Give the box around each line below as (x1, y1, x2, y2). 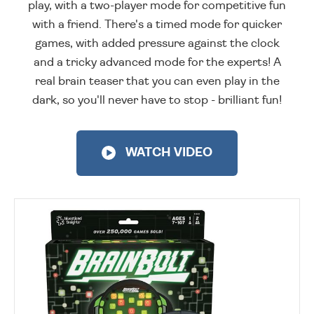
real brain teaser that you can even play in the (34, 75, 280, 88)
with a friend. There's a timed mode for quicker (32, 18, 282, 31)
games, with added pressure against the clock (34, 37, 280, 50)
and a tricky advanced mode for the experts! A (33, 56, 281, 69)
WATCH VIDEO (123, 146, 212, 160)
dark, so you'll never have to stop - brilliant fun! (32, 94, 282, 107)
